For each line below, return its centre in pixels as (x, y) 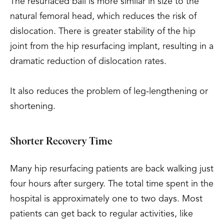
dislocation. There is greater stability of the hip (103, 31)
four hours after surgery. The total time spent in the (112, 184)
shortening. (33, 106)
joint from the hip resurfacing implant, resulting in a (112, 46)
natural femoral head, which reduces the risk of (103, 16)
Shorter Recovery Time (61, 141)
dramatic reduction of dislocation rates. (88, 61)
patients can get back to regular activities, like (101, 214)
